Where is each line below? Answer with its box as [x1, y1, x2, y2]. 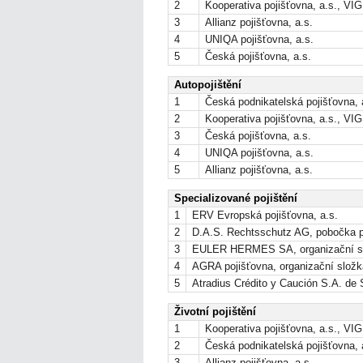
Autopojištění [174, 78, 241, 91]
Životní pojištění [174, 305, 256, 318]
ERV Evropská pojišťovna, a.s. [192, 208, 338, 221]
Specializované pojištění [174, 191, 297, 204]
